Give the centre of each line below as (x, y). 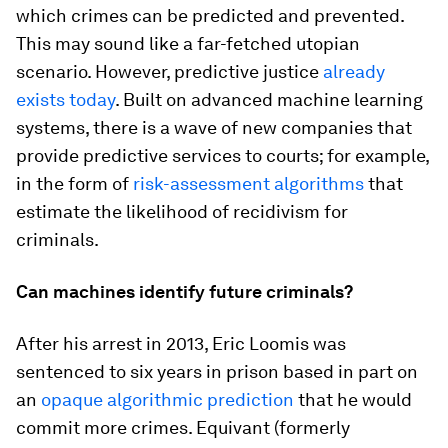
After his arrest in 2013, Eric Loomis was (181, 343)
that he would (353, 399)
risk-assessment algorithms (248, 183)
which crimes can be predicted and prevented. (210, 15)
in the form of (74, 183)
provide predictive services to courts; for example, (222, 155)
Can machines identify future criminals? (184, 291)
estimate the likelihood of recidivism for (182, 211)
